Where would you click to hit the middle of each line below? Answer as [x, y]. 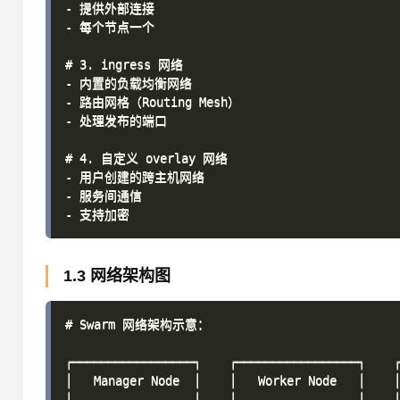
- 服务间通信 [104, 196]
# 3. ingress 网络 [124, 64]
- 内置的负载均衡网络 [129, 83]
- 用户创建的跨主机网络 [135, 177]
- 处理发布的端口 [116, 121]
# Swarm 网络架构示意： [137, 324]
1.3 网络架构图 [117, 276]
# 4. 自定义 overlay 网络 [146, 158]
